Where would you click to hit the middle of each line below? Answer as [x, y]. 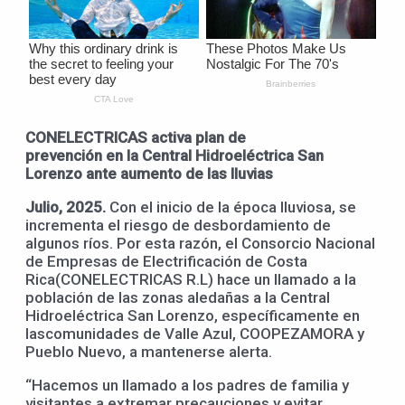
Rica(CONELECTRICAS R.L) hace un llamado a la [191, 279]
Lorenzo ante [73, 173]
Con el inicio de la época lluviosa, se [231, 207]
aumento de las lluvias [197, 173]
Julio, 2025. [66, 207]
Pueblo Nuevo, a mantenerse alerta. [149, 351]
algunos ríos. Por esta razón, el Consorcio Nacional [200, 243]
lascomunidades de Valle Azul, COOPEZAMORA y [195, 333]
